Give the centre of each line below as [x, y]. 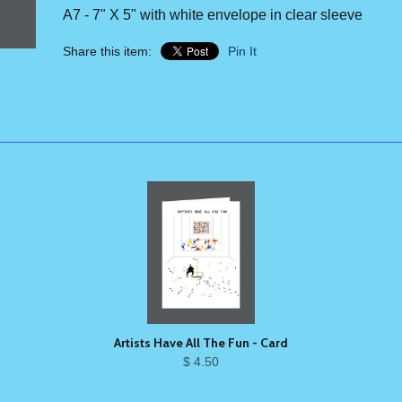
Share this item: [107, 51]
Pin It [242, 51]
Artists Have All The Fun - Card [201, 343]
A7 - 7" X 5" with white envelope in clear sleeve [212, 15]
